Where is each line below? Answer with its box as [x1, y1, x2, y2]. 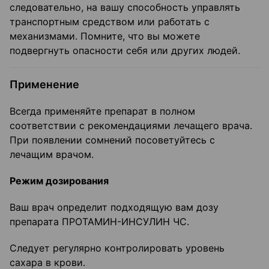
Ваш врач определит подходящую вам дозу [10, 201, 219, 214]
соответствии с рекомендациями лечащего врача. [10, 119, 252, 132]
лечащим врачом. [10, 148, 94, 161]
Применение [10, 78, 79, 91]
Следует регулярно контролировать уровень [10, 242, 225, 255]
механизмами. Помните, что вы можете [10, 30, 200, 43]
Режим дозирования [10, 175, 109, 187]
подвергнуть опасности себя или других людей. [10, 44, 240, 57]
